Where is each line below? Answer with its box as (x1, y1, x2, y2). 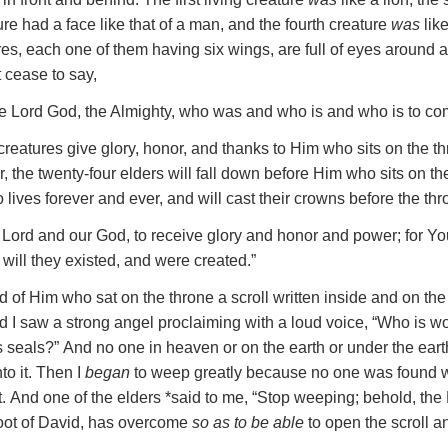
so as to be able (192, 414, 305, 431)
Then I (36, 364, 86, 381)
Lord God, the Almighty (11, 103, 172, 120)
